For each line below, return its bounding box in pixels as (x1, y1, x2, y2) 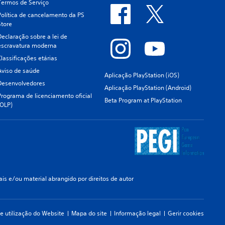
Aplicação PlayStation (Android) (104, 83, 191, 92)
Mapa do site (71, 209, 107, 217)
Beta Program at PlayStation (104, 96, 182, 104)
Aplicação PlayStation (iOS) (104, 71, 179, 79)
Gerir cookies (168, 209, 204, 217)
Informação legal (114, 209, 161, 217)
